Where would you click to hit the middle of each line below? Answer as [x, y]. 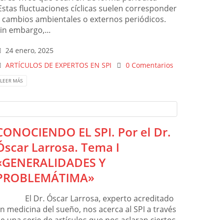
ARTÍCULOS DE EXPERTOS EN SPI [59, 65]
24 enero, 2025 [30, 50]
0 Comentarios [149, 65]
